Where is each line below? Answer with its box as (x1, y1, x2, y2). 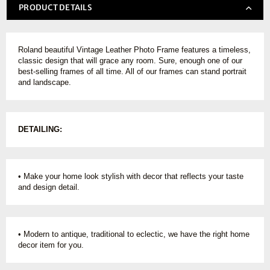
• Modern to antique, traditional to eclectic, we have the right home (18, 229, 250, 239)
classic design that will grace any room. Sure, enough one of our (18, 55, 242, 65)
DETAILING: (18, 124, 62, 134)
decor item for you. (18, 240, 84, 250)
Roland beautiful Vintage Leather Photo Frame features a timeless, (18, 45, 251, 54)
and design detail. (18, 182, 80, 192)
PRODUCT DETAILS (19, 2, 92, 13)
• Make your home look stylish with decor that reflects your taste (18, 171, 243, 181)
